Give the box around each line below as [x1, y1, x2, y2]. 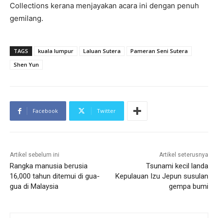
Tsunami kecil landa [145, 162, 208, 171]
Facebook [33, 107, 58, 115]
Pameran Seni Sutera [130, 47, 188, 55]
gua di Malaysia [10, 182, 58, 191]
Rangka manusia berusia [10, 162, 88, 171]
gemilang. [10, 14, 43, 23]
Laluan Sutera [83, 47, 121, 55]
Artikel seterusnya [159, 151, 208, 159]
